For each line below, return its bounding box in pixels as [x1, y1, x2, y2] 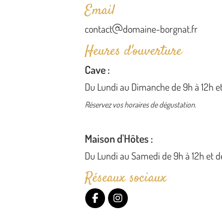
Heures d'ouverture [85, 42, 182, 61]
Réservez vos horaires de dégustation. [85, 100, 196, 110]
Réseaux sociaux [85, 168, 166, 188]
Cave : [85, 62, 110, 76]
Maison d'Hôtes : [85, 131, 153, 145]
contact [85, 22, 112, 35]
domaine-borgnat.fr [123, 22, 198, 35]
